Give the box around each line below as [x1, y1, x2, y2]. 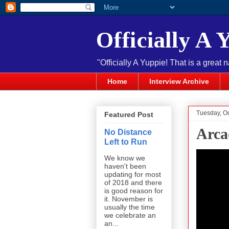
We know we [104, 154, 145, 163]
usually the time [104, 203, 155, 212]
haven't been [104, 162, 146, 171]
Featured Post [104, 110, 153, 119]
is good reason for [104, 187, 163, 195]
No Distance [104, 127, 152, 137]
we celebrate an [104, 211, 156, 220]
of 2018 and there [104, 178, 162, 187]
